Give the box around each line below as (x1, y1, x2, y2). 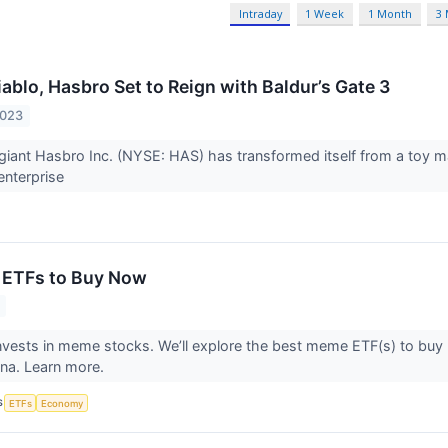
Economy (41, 397, 84, 409)
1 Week (305, 6, 345, 22)
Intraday (238, 6, 282, 22)
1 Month (368, 6, 413, 22)
